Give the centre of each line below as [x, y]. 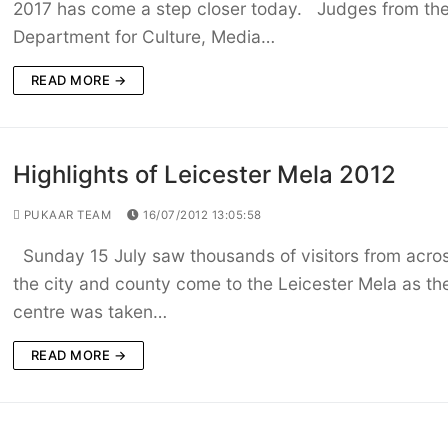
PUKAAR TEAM [66, 215]
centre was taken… [89, 312]
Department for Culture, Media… [143, 37]
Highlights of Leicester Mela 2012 [204, 175]
